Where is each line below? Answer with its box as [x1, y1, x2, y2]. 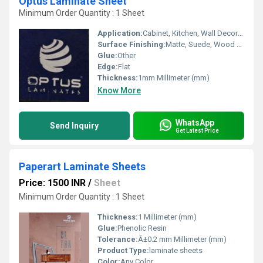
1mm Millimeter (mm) [138, 73, 210, 82]
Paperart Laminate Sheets [19, 160, 146, 173]
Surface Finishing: [97, 40, 166, 49]
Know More [97, 86, 141, 95]
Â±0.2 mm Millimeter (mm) [138, 235, 227, 244]
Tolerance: [97, 235, 138, 244]
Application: [97, 29, 143, 38]
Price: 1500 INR [19, 177, 86, 188]
